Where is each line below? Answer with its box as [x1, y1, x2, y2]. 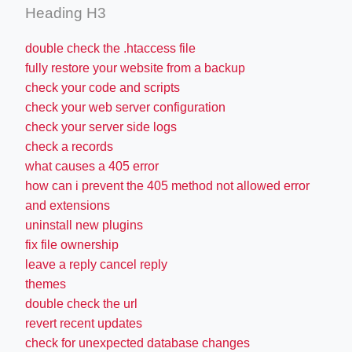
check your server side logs [25, 119, 177, 134]
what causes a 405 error [25, 159, 159, 173]
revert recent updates [25, 316, 142, 330]
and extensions [25, 198, 110, 212]
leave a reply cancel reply [25, 257, 167, 271]
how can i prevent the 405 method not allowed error [25, 178, 310, 192]
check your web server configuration [25, 100, 225, 114]
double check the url [25, 296, 137, 310]
